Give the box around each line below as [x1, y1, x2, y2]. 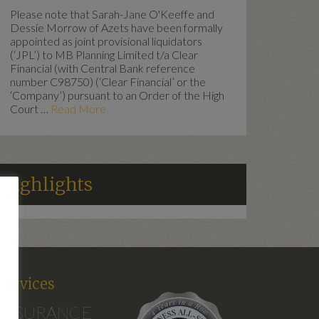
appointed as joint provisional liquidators [10, 34, 202, 48]
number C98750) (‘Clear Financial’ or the [10, 75, 206, 88]
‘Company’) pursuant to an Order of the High [10, 88, 224, 102]
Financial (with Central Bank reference [10, 61, 195, 75]
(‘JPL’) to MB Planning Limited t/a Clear [10, 48, 198, 61]
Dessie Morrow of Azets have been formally [10, 21, 223, 34]
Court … [10, 102, 51, 115]
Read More [51, 102, 106, 115]
